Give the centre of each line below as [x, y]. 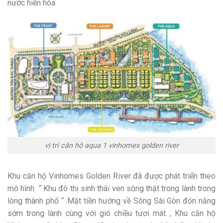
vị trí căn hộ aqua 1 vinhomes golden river [111, 145]
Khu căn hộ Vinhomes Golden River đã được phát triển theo [111, 176]
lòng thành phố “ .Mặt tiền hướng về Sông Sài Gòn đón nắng [111, 201]
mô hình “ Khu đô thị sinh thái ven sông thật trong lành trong [111, 189]
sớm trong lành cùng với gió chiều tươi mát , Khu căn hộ [111, 214]
